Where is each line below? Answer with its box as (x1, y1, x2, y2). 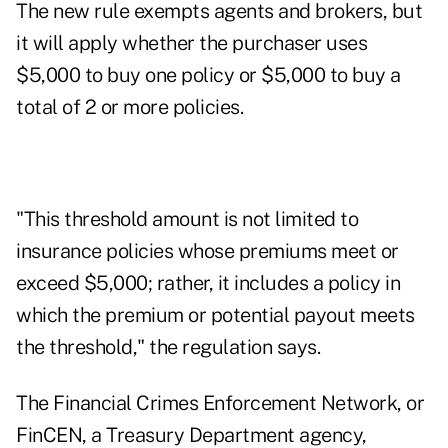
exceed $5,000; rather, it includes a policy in (16, 271, 400, 296)
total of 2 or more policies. (16, 95, 243, 120)
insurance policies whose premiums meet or (16, 239, 399, 264)
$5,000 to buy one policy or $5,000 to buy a (16, 63, 401, 88)
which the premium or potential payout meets (16, 303, 415, 328)
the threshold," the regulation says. (16, 335, 320, 360)
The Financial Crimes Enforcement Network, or (16, 391, 424, 416)
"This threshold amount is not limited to (16, 207, 358, 232)
